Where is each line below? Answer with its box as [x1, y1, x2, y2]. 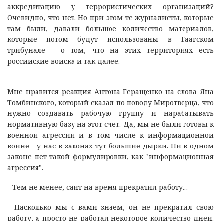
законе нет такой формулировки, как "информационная [7, 151, 214, 161]
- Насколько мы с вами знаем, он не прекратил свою [7, 202, 214, 212]
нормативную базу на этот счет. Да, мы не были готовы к [7, 119, 214, 129]
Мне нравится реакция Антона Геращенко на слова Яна [7, 86, 214, 96]
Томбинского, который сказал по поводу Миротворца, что [7, 97, 214, 107]
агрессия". [7, 162, 43, 172]
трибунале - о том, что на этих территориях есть [7, 45, 214, 55]
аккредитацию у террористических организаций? [7, 1, 214, 11]
